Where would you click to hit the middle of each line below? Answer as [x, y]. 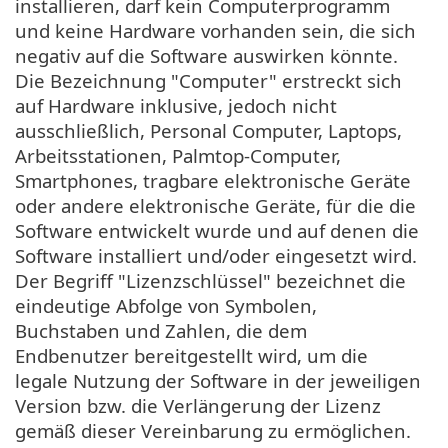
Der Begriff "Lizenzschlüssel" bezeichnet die [210, 280]
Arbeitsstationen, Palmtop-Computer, [178, 155]
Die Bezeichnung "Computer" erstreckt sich [208, 80]
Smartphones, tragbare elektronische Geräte [213, 180]
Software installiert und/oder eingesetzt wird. [216, 255]
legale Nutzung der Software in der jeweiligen [218, 380]
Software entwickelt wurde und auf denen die [217, 230]
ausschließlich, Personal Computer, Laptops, [208, 130]
